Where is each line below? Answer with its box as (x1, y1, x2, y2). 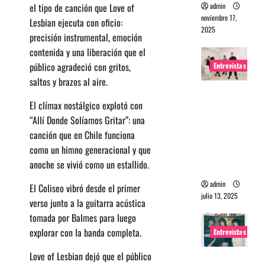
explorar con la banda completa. (30, 225, 141, 240)
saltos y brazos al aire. (30, 74, 108, 89)
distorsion (201, 144, 245, 160)
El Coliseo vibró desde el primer (30, 180, 140, 195)
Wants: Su (201, 115, 244, 131)
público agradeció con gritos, (30, 59, 131, 74)
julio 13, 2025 (201, 190, 238, 201)
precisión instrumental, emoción (30, 30, 142, 44)
